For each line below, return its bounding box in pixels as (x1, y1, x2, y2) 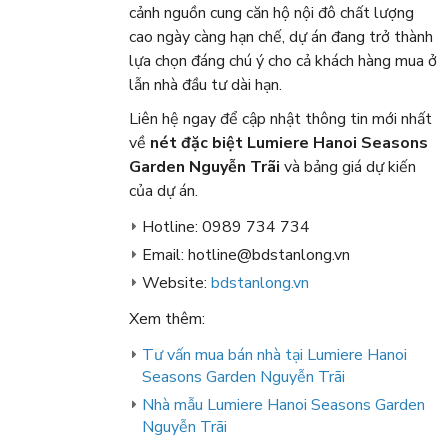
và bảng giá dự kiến (279, 155, 416, 178)
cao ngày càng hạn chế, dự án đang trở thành (128, 25, 433, 48)
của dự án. (128, 179, 198, 202)
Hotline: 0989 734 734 (141, 215, 310, 238)
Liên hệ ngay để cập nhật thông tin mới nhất (128, 107, 432, 130)
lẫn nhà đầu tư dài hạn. (128, 73, 282, 96)
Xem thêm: (128, 307, 205, 330)
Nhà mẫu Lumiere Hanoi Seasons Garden (141, 393, 425, 416)
